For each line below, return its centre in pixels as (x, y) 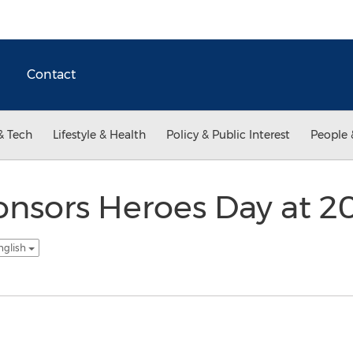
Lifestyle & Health (99, 135)
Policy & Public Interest (228, 135)
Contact (51, 74)
